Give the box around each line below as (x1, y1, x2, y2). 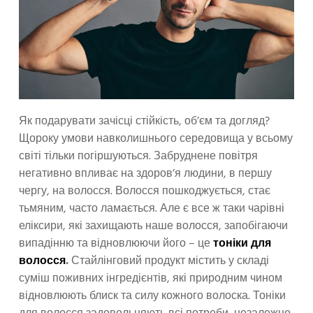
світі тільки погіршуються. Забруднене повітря (19, 147, 258, 166)
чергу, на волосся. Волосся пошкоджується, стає (19, 182, 270, 201)
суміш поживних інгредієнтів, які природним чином (19, 269, 282, 288)
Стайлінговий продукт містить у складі (71, 252, 269, 270)
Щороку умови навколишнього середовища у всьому (19, 129, 293, 148)
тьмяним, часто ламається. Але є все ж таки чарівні (19, 199, 284, 218)
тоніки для (213, 234, 271, 253)
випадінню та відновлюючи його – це (19, 234, 213, 253)
